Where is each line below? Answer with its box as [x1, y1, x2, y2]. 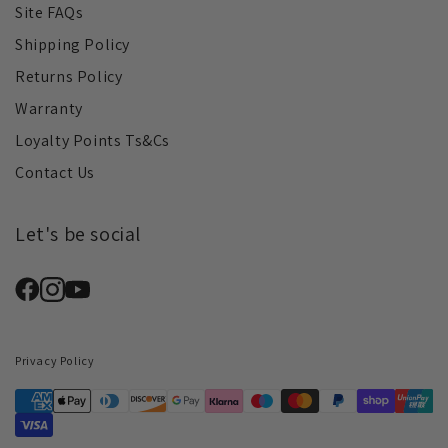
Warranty [15, 98, 83, 120]
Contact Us [15, 162, 95, 184]
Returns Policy [15, 66, 123, 88]
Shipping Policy [15, 34, 130, 56]
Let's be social [15, 221, 141, 248]
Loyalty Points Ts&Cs [15, 130, 170, 152]
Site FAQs [15, 2, 84, 24]
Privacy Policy [15, 353, 95, 369]
